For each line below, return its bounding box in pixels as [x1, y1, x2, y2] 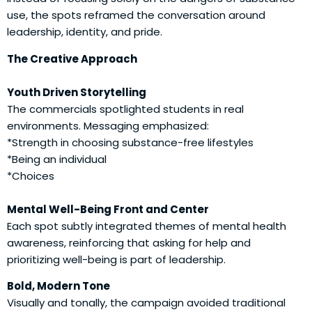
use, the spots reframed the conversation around [7, 8, 265, 23]
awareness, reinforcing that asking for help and [7, 235, 251, 250]
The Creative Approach [7, 51, 137, 66]
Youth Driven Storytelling [7, 84, 146, 100]
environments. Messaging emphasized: [7, 118, 209, 133]
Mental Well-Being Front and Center [7, 201, 209, 217]
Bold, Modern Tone [7, 279, 110, 294]
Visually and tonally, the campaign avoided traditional [7, 295, 286, 311]
